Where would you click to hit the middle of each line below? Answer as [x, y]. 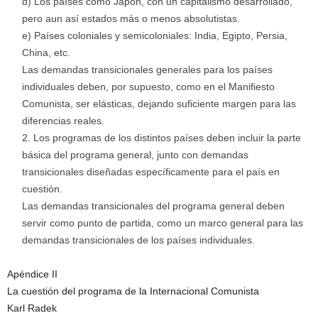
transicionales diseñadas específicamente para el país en [151, 172]
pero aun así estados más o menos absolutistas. [131, 19]
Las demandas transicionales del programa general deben [153, 206]
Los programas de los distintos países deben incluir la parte [167, 138]
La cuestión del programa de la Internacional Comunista [133, 291]
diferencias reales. [63, 121]
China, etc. [46, 53]
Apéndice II [32, 274]
